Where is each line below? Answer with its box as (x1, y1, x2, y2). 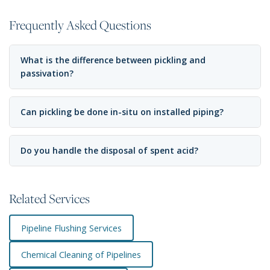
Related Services (9, 190, 90, 207)
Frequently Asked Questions (9, 16, 151, 34)
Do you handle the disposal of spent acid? (20, 145, 198, 157)
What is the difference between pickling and (20, 54, 206, 66)
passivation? (20, 67, 74, 80)
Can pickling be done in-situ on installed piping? (20, 106, 224, 118)
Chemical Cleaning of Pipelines (21, 248, 141, 261)
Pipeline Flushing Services (21, 222, 122, 234)
